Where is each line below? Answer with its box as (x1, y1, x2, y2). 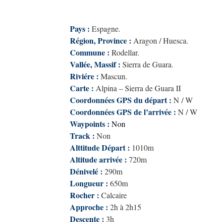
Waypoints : (70, 118, 111, 129)
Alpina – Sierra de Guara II (96, 83, 181, 93)
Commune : (70, 47, 110, 58)
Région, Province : (70, 35, 131, 46)
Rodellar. (111, 47, 139, 57)
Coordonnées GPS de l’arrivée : (70, 106, 176, 117)
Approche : (70, 201, 108, 213)
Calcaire (101, 190, 127, 200)
